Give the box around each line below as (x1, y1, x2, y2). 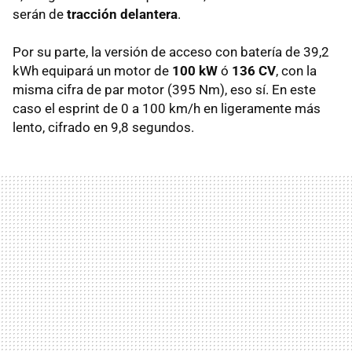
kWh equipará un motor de (13, 62, 172, 79)
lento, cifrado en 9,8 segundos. (13, 119, 194, 135)
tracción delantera (67, 5, 178, 22)
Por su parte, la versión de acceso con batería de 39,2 (13, 43, 329, 60)
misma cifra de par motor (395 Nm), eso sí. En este (13, 81, 316, 97)
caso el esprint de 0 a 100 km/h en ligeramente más (13, 100, 321, 116)
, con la (276, 62, 317, 79)
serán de (13, 5, 67, 22)
